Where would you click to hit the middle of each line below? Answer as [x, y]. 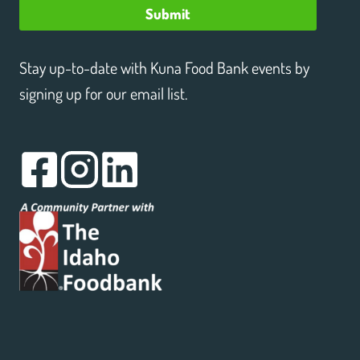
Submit [168, 14]
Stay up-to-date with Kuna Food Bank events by [164, 68]
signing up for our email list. [103, 94]
